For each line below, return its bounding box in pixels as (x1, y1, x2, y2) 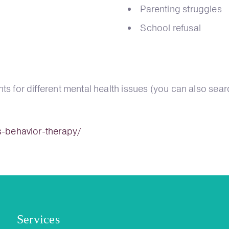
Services (16, 212, 60, 226)
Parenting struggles (140, 3, 222, 15)
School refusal (140, 21, 201, 34)
